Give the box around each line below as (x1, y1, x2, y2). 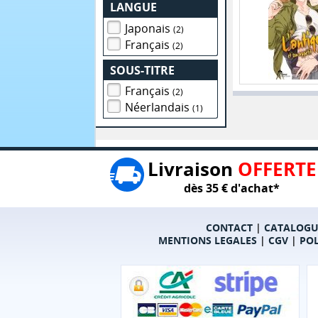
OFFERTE (237, 156, 317, 182)
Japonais (125, 20, 174, 36)
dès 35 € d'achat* (184, 180, 280, 197)
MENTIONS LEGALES (158, 234, 257, 248)
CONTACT (205, 221, 253, 235)
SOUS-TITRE (110, 62, 175, 78)
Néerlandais (125, 99, 193, 116)
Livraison (147, 156, 238, 182)
